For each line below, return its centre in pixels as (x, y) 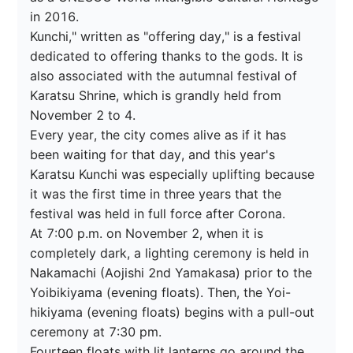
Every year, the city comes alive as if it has (160, 135)
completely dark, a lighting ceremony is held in (172, 253)
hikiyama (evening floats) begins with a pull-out (175, 312)
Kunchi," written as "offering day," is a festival (168, 37)
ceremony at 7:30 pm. (96, 332)
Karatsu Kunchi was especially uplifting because (175, 175)
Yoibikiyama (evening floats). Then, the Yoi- (161, 293)
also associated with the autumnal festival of (166, 76)
